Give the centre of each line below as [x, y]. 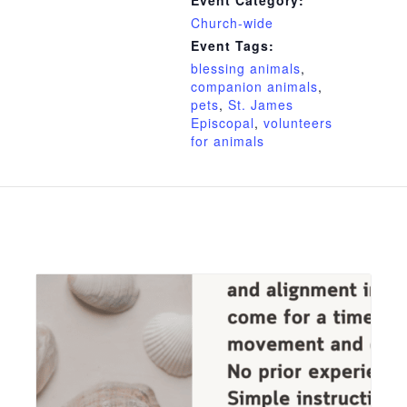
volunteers [298, 123]
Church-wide [232, 23]
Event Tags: [232, 46]
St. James [260, 105]
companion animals [254, 87]
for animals [227, 141]
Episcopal [222, 123]
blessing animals [245, 69]
